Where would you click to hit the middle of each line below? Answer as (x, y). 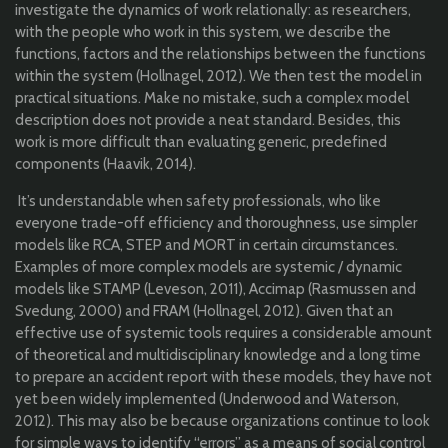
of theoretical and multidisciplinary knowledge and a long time (218, 354)
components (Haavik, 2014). (105, 163)
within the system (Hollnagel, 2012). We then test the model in (218, 75)
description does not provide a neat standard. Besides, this (208, 119)
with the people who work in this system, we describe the (203, 31)
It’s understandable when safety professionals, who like (198, 200)
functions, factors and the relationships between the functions (220, 53)
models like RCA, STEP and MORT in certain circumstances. (206, 244)
